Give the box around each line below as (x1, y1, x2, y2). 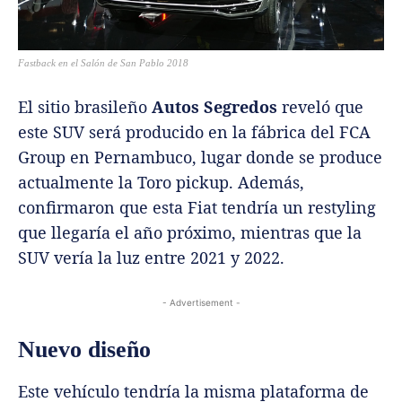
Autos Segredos (152, 95, 277, 118)
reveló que (277, 95, 363, 118)
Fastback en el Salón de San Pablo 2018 (18, 57, 188, 68)
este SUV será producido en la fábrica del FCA (18, 120, 371, 143)
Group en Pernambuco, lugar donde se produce (18, 145, 382, 168)
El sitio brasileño (18, 95, 152, 118)
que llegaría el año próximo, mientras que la (18, 221, 362, 243)
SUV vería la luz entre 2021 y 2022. (18, 246, 284, 268)
